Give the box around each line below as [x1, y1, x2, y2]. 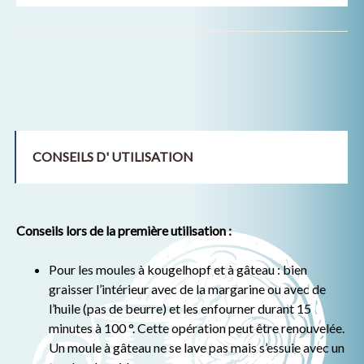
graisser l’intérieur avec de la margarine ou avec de [49, 280, 326, 297]
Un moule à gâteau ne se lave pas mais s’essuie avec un [49, 339, 344, 355]
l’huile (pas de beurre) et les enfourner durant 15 [49, 300, 311, 316]
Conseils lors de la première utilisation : [16, 222, 232, 238]
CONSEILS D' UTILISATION [32, 148, 193, 164]
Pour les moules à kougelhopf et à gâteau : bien [49, 261, 307, 277]
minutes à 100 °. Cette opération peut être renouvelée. [49, 319, 344, 336]
